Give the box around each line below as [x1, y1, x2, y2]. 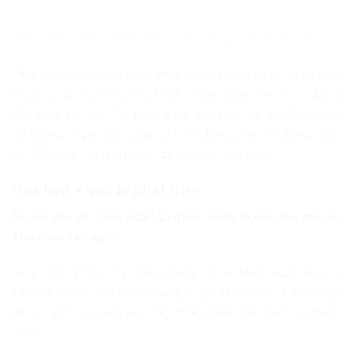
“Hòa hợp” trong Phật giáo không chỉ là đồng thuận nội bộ [12, 265, 339, 281]
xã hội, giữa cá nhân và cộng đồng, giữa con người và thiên [12, 304, 339, 320]
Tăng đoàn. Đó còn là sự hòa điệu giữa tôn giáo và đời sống [12, 284, 339, 300]
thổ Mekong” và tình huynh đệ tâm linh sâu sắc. [12, 146, 269, 162]
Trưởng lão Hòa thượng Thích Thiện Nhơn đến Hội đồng [12, 86, 339, 102]
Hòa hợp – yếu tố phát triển [12, 180, 201, 199]
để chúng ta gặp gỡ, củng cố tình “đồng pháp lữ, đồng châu [12, 126, 339, 142]
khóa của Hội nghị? [12, 229, 120, 245]
